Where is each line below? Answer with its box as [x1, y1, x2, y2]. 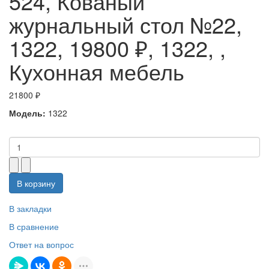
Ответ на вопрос [9, 238, 74, 250]
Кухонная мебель [9, 55, 184, 86]
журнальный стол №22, [9, 8, 242, 40]
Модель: [9, 106, 46, 119]
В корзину [17, 177, 55, 189]
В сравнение [9, 220, 59, 232]
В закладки [9, 202, 52, 214]
